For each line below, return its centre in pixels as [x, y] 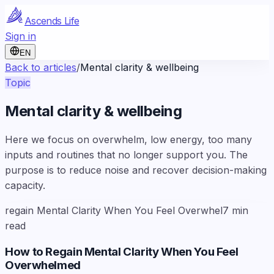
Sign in [20, 36]
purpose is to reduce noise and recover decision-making [136, 170]
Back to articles [41, 67]
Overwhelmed [43, 265]
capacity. [25, 185]
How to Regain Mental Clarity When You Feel [122, 251]
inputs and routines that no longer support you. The [126, 154]
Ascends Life [52, 21]
